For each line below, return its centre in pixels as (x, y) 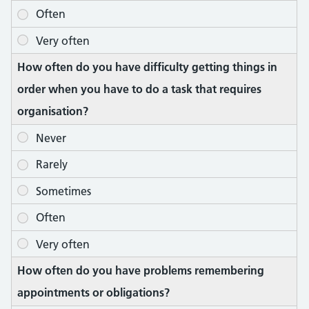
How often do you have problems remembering (141, 270)
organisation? (53, 111)
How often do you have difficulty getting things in (147, 67)
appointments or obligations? (93, 292)
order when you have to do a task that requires (139, 89)
